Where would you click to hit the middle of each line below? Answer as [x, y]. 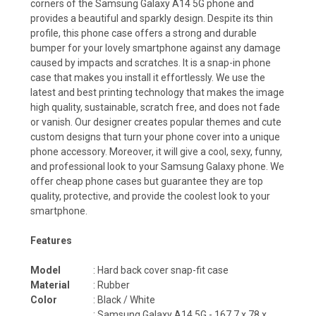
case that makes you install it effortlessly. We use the [148, 77]
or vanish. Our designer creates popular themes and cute [156, 122]
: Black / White [124, 299]
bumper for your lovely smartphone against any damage [156, 48]
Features [51, 240]
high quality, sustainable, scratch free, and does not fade [155, 107]
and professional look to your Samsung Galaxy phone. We [157, 166]
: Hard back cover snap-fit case [161, 270]
